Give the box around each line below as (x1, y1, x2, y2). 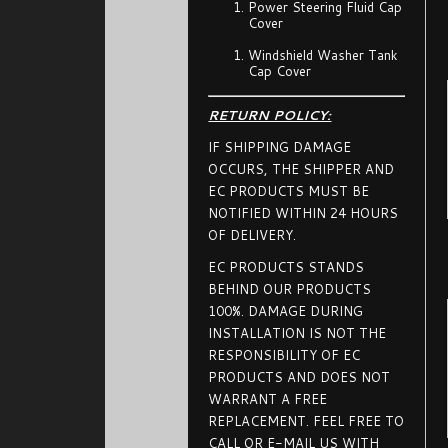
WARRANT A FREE (208, 389, 328, 408)
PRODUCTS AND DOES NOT (208, 367, 391, 386)
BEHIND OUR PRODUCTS (208, 279, 372, 298)
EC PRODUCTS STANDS (208, 257, 365, 276)
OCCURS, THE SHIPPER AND (208, 159, 395, 178)
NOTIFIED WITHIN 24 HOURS (208, 203, 399, 222)
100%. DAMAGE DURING (208, 301, 364, 320)
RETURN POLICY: (208, 105, 332, 124)
